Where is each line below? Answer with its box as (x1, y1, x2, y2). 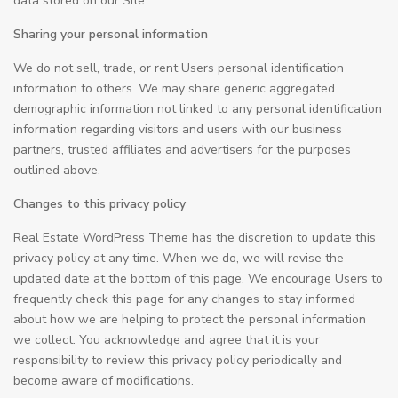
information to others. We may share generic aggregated (13, 80, 335, 97)
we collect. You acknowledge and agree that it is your (13, 331, 320, 348)
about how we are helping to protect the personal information (13, 311, 366, 328)
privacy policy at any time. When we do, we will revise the (13, 250, 344, 267)
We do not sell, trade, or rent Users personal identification (13, 60, 344, 76)
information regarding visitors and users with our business (13, 121, 342, 138)
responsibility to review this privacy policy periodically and (13, 352, 342, 369)
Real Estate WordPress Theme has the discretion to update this (13, 229, 376, 246)
